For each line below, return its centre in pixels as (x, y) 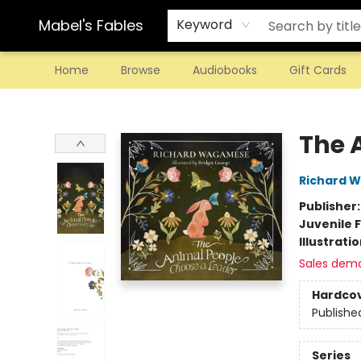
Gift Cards (318, 70)
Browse (141, 70)
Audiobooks (225, 70)
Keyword (204, 25)
